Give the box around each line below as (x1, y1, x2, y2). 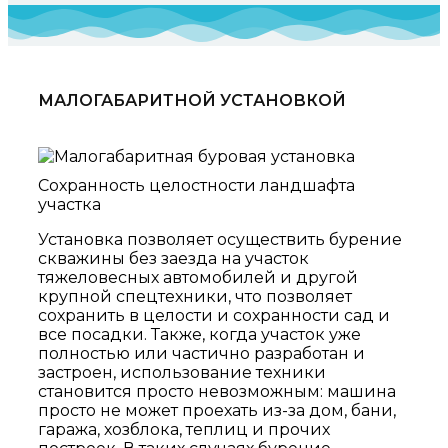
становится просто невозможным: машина (38, 381, 396, 401)
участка (38, 194, 101, 214)
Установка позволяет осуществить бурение (38, 229, 402, 249)
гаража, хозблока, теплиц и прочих (38, 419, 330, 439)
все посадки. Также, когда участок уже (38, 324, 361, 344)
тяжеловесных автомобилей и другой (38, 267, 358, 287)
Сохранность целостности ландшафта (38, 175, 355, 195)
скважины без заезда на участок (38, 248, 309, 268)
